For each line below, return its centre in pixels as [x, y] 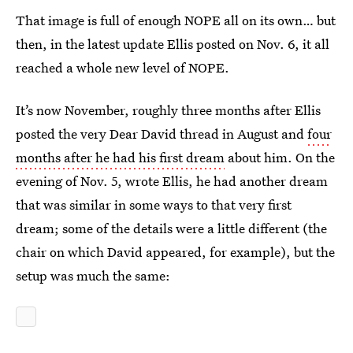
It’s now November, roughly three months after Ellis [168, 110]
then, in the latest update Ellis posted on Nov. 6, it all [173, 44]
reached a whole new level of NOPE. [123, 67]
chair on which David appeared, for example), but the [175, 252]
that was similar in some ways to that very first [154, 204]
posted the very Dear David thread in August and [162, 134]
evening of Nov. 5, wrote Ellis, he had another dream [172, 181]
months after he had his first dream [120, 157]
